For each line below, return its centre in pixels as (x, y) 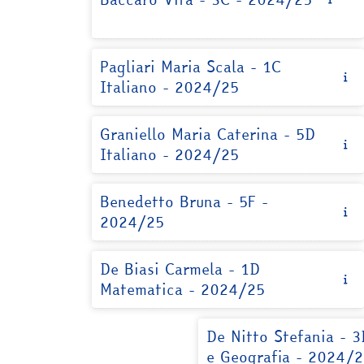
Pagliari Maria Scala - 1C (191, 67)
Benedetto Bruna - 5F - (184, 201)
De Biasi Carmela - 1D (180, 269)
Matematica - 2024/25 (183, 289)
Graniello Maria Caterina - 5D (208, 134)
